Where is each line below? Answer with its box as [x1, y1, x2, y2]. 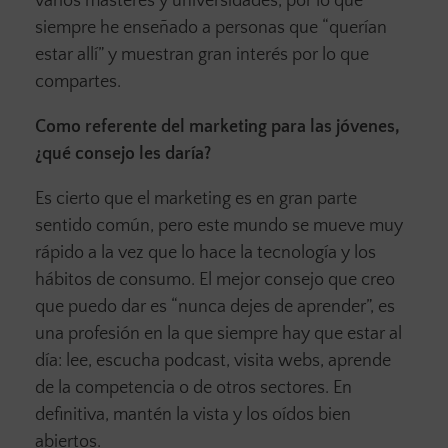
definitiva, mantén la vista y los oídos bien [35, 404, 351, 425]
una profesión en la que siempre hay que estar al [35, 323, 402, 344]
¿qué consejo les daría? [35, 143, 211, 164]
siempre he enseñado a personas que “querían [35, 17, 387, 38]
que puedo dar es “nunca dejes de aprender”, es [35, 296, 395, 317]
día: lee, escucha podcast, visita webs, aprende [35, 350, 391, 371]
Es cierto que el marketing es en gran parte [35, 188, 357, 209]
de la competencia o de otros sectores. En [35, 377, 352, 398]
